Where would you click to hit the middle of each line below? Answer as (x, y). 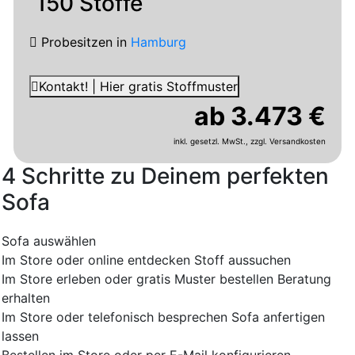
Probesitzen (77, 42)
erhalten (26, 298)
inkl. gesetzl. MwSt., (212, 141)
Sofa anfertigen (278, 317)
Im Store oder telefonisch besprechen (115, 317)
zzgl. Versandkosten (288, 141)
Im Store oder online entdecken (96, 260)
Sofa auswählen (49, 240)
